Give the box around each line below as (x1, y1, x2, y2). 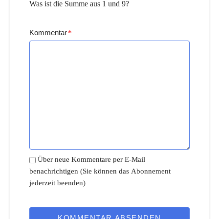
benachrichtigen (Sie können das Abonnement (29, 167, 171, 175)
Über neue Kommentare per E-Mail (38, 155, 145, 164)
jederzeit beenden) (29, 179, 86, 187)
